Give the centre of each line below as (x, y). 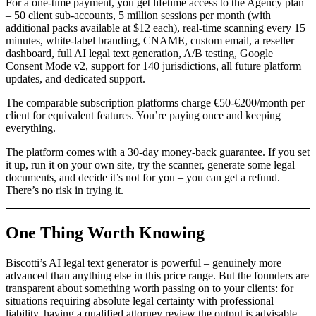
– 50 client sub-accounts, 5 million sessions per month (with (138, 16)
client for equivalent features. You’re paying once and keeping (143, 116)
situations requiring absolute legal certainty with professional (140, 301)
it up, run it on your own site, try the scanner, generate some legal (150, 165)
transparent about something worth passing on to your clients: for (150, 288)
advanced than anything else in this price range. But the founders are (157, 276)
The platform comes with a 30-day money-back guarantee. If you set (158, 152)
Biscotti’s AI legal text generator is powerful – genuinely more (144, 263)
